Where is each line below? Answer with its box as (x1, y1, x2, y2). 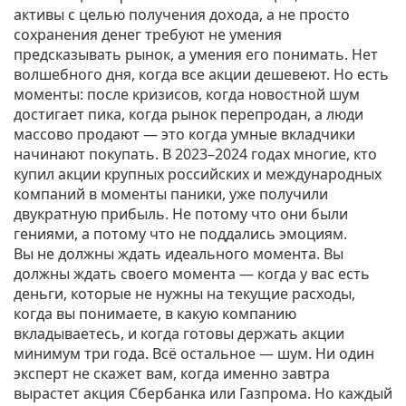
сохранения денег (14, 24, 141, 44)
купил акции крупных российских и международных (14, 164, 382, 184)
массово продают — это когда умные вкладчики (14, 124, 355, 144)
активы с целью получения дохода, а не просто (14, 5, 350, 24)
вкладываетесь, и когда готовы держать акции (14, 324, 344, 343)
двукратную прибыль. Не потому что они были (14, 204, 348, 224)
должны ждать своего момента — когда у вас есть (14, 264, 370, 284)
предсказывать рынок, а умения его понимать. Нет (14, 44, 378, 64)
